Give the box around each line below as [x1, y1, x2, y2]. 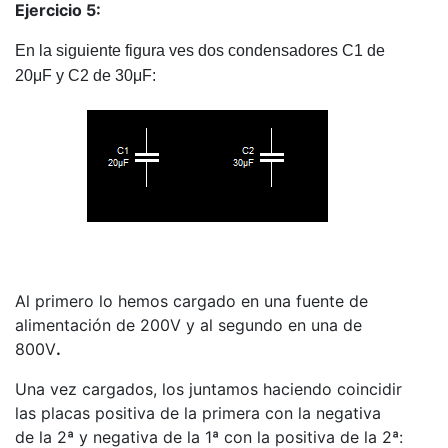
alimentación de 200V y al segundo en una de [15, 315, 362, 336]
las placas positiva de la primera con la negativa [15, 403, 381, 424]
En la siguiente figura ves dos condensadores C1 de [15, 42, 385, 60]
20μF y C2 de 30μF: [15, 67, 160, 85]
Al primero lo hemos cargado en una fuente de [15, 291, 368, 312]
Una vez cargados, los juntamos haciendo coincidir [15, 379, 402, 400]
